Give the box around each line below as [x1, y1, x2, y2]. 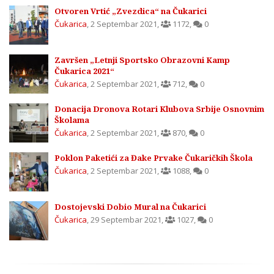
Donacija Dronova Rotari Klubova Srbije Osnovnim [54, 103, 264, 115]
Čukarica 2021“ [54, 65, 114, 77]
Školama [54, 114, 89, 126]
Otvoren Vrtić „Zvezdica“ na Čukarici [54, 6, 207, 17]
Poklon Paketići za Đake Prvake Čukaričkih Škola [54, 152, 253, 164]
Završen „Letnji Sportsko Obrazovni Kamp [54, 54, 230, 66]
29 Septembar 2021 [91, 214, 161, 226]
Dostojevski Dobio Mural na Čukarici [54, 201, 206, 213]
